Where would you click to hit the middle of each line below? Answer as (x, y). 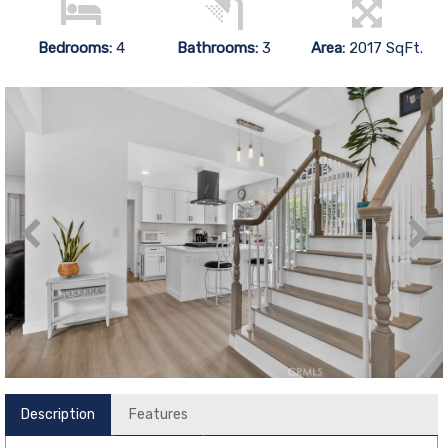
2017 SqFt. (385, 47)
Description (58, 414)
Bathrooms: (217, 47)
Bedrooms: (76, 47)
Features (158, 414)
